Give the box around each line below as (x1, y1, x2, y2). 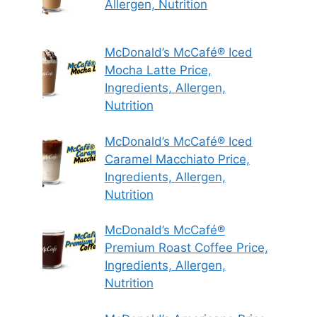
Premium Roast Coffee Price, (104, 241, 268, 255)
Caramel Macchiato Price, (104, 151, 250, 166)
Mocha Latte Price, (104, 63, 212, 78)
